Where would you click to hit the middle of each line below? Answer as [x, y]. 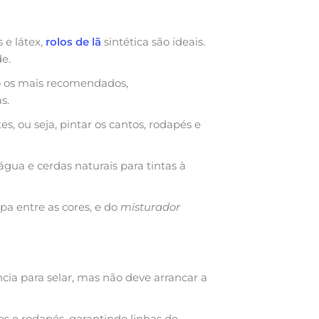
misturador [150, 206]
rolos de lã [73, 41]
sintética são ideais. [153, 41]
